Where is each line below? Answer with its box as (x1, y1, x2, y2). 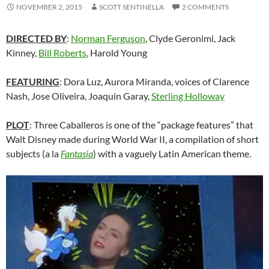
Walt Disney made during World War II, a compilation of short (6, 133, 259, 145)
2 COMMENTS (182, 2, 229, 12)
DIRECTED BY (6, 32, 67, 44)
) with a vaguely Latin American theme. (93, 148, 251, 160)
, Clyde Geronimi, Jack (145, 32, 235, 44)
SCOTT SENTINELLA (99, 2, 164, 12)
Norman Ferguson (71, 32, 145, 44)
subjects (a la (6, 148, 61, 160)
